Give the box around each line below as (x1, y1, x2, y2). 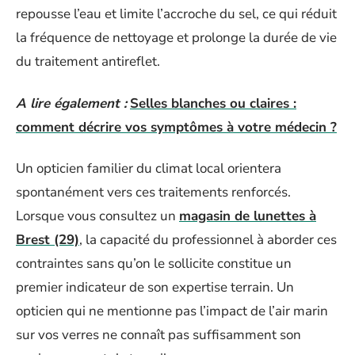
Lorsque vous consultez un (16, 207, 179, 226)
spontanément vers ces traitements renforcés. (16, 183, 291, 202)
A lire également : (16, 94, 127, 113)
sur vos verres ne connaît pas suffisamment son (16, 326, 301, 345)
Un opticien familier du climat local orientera (16, 159, 281, 178)
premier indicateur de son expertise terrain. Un (16, 278, 294, 297)
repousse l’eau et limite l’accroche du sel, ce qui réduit (16, 5, 337, 24)
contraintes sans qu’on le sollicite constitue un (16, 254, 292, 273)
